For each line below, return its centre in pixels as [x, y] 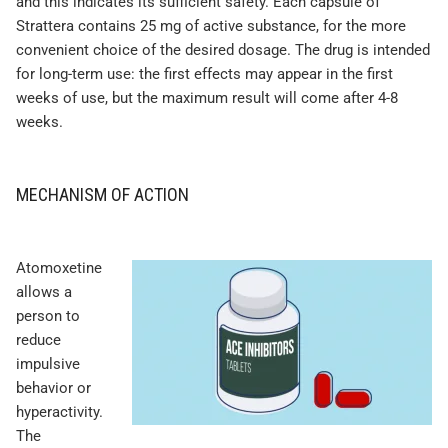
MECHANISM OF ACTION [102, 195]
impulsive [48, 364]
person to [48, 316]
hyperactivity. [59, 412]
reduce [38, 340]
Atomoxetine [59, 268]
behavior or [53, 388]
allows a [44, 292]
